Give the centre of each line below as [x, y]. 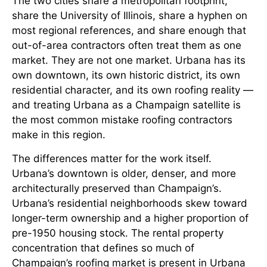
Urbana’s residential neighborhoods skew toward [130, 203]
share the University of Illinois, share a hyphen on [130, 16]
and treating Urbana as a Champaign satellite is [126, 105]
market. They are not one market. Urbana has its [129, 60]
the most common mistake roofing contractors [122, 120]
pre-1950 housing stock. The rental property [118, 233]
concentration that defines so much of [103, 248]
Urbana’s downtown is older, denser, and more [124, 173]
